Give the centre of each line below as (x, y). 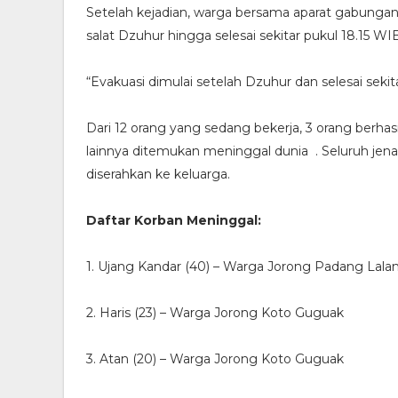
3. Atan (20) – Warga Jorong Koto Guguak (215, 359)
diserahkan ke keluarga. (158, 175)
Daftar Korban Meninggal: (174, 221)
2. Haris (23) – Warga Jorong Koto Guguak (215, 313)
